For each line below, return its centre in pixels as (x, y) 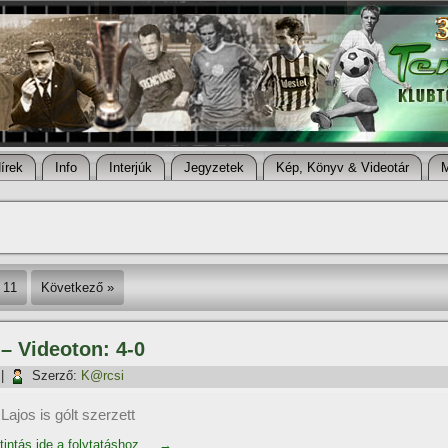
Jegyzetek (214, 167)
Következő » (77, 287)
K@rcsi (102, 376)
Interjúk (130, 167)
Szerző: (54, 376)
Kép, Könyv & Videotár (342, 167)
